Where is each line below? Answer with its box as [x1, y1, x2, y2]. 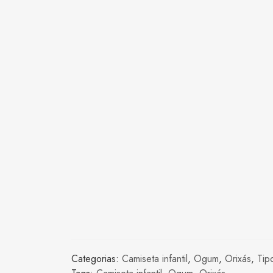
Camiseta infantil [122, 252, 188, 266]
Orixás [225, 252, 251, 266]
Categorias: [71, 252, 122, 266]
